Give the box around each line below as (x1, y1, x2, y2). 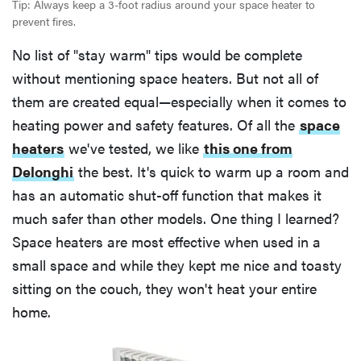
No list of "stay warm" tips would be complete (12, 44, 302, 65)
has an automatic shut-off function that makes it (12, 185, 322, 205)
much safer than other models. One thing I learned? (12, 208, 339, 229)
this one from (204, 138, 293, 159)
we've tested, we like (64, 138, 203, 159)
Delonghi (12, 161, 73, 182)
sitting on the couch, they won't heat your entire (12, 278, 317, 299)
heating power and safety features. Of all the (12, 114, 299, 135)
